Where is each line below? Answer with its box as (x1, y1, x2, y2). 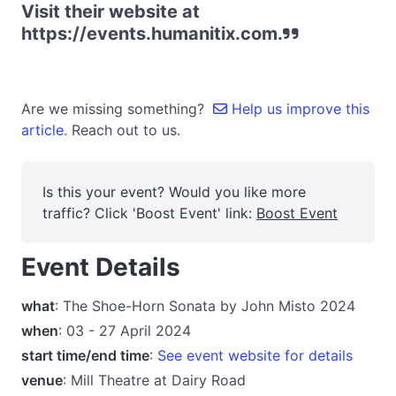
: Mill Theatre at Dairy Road (63, 370, 246, 389)
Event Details (21, 252, 180, 282)
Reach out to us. (72, 121, 180, 139)
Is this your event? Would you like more (42, 183, 306, 201)
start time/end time (21, 346, 149, 364)
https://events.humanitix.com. (21, 23, 283, 44)
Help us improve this (227, 100, 369, 118)
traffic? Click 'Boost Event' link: (42, 204, 256, 222)
